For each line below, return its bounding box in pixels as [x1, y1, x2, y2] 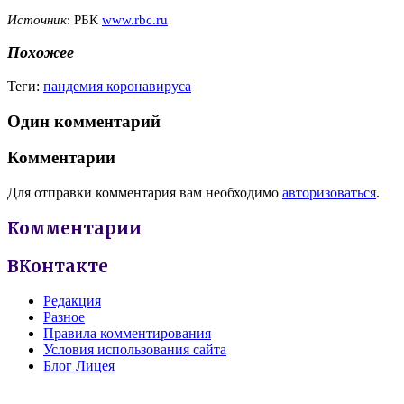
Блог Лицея [43, 358, 115, 374]
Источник [7, 12, 67, 27]
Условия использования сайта [43, 342, 226, 358]
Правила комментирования [43, 326, 211, 342]
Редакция [43, 293, 101, 309]
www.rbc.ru [102, 12, 168, 27]
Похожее [7, 43, 74, 62]
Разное [43, 309, 85, 326]
